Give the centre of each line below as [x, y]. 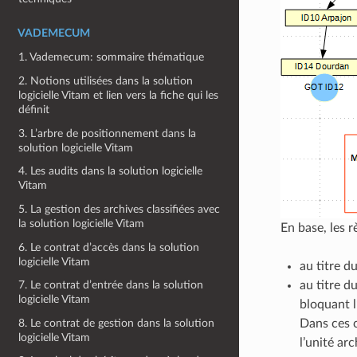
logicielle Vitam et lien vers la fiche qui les [119, 95]
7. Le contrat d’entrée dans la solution [111, 285]
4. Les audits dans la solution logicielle [111, 171]
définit [34, 110]
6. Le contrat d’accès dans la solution [109, 247]
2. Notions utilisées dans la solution [106, 81]
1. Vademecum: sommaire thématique [112, 57]
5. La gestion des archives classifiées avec [120, 209]
